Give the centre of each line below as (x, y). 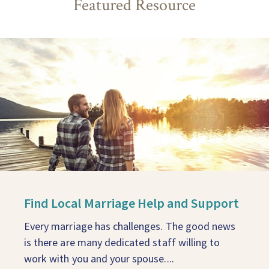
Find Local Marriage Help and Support (131, 203)
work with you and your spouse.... (99, 259)
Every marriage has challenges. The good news (130, 226)
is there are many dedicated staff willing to (122, 243)
